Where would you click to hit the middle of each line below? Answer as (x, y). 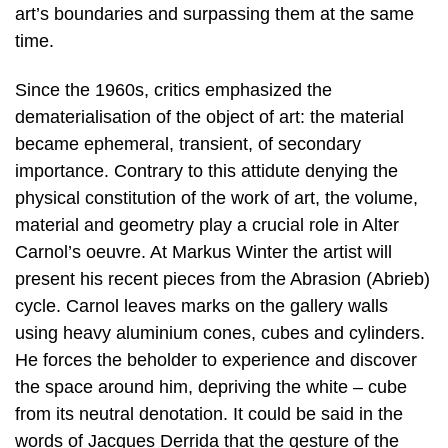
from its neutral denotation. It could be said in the (209, 414)
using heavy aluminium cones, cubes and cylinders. (220, 333)
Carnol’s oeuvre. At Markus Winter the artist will (203, 252)
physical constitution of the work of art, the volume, (216, 198)
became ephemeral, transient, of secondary (188, 144)
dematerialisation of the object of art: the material (209, 117)
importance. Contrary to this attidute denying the (206, 171)
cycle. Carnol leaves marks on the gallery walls (201, 306)
